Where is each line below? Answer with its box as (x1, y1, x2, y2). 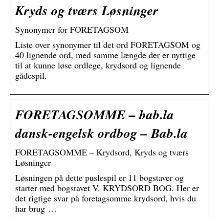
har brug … (15, 202, 57, 215)
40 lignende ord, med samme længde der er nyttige (15, 49, 196, 61)
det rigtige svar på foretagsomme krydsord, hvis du (15, 192, 196, 204)
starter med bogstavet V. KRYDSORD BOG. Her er (15, 182, 199, 194)
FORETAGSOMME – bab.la (15, 105, 174, 124)
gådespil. (15, 69, 47, 82)
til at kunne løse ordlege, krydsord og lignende (15, 59, 181, 71)
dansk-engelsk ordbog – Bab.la (15, 124, 188, 143)
